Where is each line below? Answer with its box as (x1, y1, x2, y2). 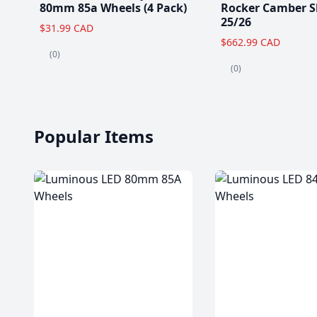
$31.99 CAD (40, 21, 93, 35)
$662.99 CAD (221, 35, 280, 50)
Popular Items (34, 124, 154, 148)
